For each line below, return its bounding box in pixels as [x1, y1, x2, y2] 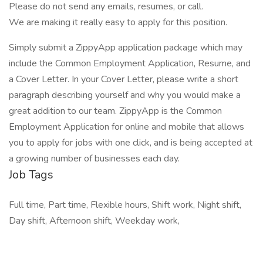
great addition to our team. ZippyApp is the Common [9, 104, 222, 117]
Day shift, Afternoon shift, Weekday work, [9, 214, 180, 227]
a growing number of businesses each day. [9, 152, 180, 165]
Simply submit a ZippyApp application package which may [9, 41, 242, 54]
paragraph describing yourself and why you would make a [9, 89, 241, 102]
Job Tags [9, 167, 53, 183]
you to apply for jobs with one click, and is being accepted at [9, 136, 252, 149]
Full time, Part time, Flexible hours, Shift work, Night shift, [9, 198, 241, 211]
